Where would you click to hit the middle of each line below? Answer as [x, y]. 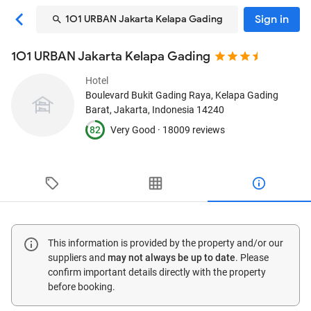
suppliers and [78, 258]
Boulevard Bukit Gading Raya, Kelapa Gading [182, 95]
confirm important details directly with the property [157, 272]
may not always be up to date [171, 258]
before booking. [82, 287]
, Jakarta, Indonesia [152, 110]
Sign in [272, 19]
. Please [252, 258]
